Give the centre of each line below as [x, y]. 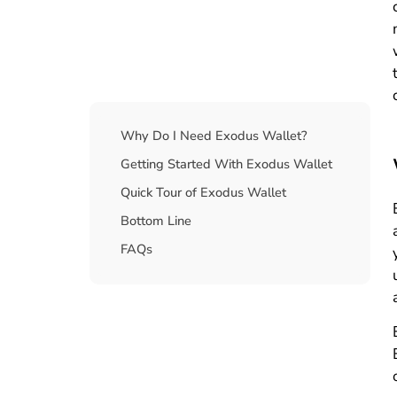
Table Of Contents [191, 125]
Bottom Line [156, 220]
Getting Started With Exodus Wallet [226, 163]
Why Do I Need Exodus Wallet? [214, 135]
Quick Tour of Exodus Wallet [203, 192]
